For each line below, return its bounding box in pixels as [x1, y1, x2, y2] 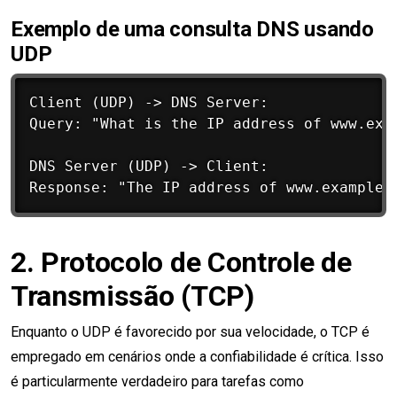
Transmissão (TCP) [11, 279, 254, 314]
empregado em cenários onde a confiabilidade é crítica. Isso [11, 348, 384, 366]
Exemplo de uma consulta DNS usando [11, 17, 374, 43]
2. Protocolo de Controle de [11, 245, 352, 280]
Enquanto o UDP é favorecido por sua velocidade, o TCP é [11, 323, 370, 341]
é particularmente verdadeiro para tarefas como [11, 373, 304, 391]
